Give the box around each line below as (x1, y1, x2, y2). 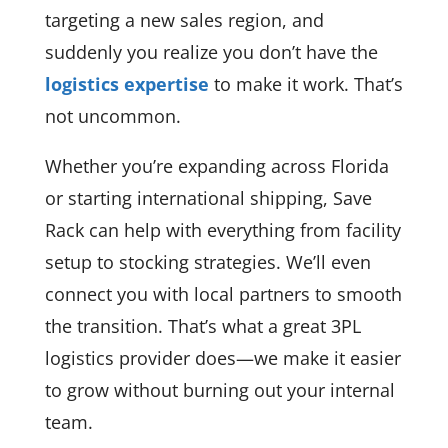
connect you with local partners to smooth (44, 282, 402, 307)
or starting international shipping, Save (44, 186, 372, 211)
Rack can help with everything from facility (44, 218, 401, 243)
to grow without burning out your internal (44, 378, 395, 403)
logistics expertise (44, 72, 209, 97)
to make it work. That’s (208, 72, 403, 97)
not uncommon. (44, 104, 181, 129)
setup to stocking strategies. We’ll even (44, 250, 371, 275)
